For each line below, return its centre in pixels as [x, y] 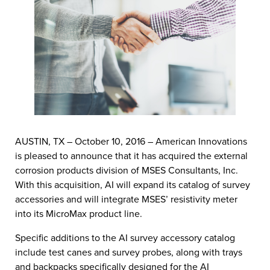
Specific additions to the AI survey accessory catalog [125, 238]
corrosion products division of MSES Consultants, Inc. [127, 171]
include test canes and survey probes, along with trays [129, 253]
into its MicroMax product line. [79, 214]
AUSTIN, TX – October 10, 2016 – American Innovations [131, 142]
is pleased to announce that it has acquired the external [131, 156]
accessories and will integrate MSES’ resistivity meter [126, 199]
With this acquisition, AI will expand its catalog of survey [133, 185]
